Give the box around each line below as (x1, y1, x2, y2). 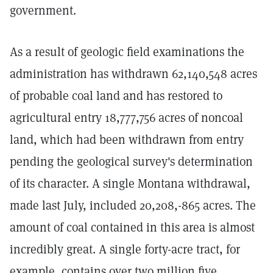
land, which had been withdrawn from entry (10, 132, 244, 147)
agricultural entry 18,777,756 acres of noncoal (10, 110, 243, 126)
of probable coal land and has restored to (10, 88, 222, 104)
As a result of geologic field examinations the (10, 44, 244, 60)
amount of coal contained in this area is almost (10, 219, 255, 235)
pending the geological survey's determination (10, 154, 253, 169)
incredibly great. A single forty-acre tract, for (10, 241, 240, 257)
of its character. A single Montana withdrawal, (10, 175, 250, 191)
